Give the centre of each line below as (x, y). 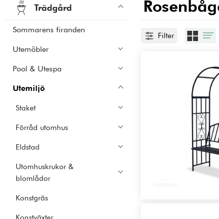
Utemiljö (29, 88)
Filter (166, 35)
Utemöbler (31, 49)
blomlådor (33, 178)
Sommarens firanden (49, 30)
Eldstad (28, 147)
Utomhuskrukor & (45, 167)
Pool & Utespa (37, 69)
